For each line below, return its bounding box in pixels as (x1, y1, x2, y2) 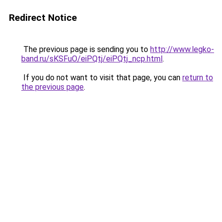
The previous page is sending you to (21, 45, 150, 54)
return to (182, 73, 213, 82)
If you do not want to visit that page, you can (21, 73, 182, 82)
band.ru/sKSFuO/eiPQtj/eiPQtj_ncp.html (21, 54, 163, 63)
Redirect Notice (9, 12, 77, 23)
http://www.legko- (150, 45, 214, 54)
